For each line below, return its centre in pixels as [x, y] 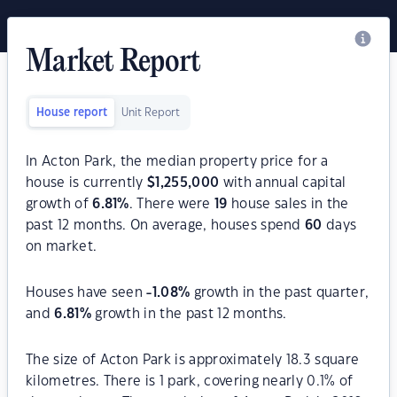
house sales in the [288, 204]
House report [72, 113]
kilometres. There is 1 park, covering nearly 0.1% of [190, 381]
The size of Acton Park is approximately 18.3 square [193, 360]
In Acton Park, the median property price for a [177, 162]
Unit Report [151, 113]
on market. [62, 247]
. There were [171, 204]
